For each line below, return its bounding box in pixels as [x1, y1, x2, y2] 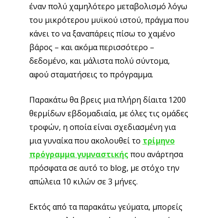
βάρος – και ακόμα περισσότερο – [29, 42, 154, 53]
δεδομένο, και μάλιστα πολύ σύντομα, [29, 55, 170, 67]
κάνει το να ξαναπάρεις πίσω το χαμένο [29, 28, 175, 39]
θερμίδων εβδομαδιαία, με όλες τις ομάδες [29, 108, 188, 119]
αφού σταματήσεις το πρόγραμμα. [29, 69, 153, 80]
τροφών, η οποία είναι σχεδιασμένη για [29, 122, 176, 133]
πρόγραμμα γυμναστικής [29, 149, 128, 160]
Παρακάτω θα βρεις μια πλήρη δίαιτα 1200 [29, 94, 186, 106]
